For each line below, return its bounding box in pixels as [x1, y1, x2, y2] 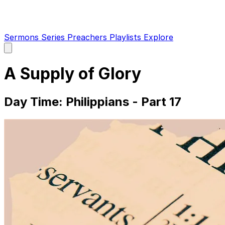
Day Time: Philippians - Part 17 [4, 94, 181, 109]
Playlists [109, 32, 144, 42]
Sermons [4, 32, 41, 42]
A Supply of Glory [4, 64, 141, 84]
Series [41, 32, 67, 42]
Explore [144, 32, 173, 42]
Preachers [67, 32, 109, 42]
